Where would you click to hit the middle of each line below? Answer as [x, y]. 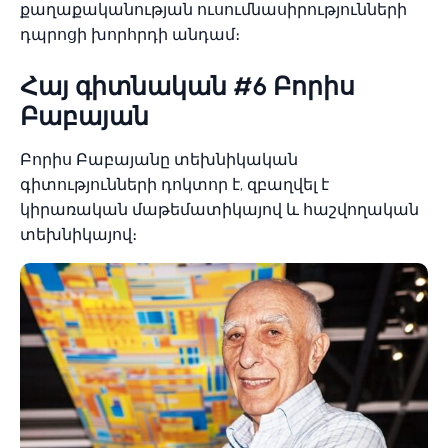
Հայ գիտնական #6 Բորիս [187, 86]
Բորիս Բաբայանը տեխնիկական [159, 160]
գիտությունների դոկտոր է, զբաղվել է [174, 185]
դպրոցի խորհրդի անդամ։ [132, 35]
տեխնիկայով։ [80, 235]
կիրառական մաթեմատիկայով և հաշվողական [219, 210]
